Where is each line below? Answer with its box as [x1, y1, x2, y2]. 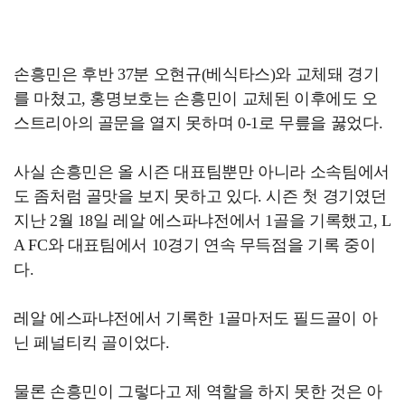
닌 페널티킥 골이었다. [14, 334, 170, 353]
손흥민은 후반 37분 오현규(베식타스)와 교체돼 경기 [14, 65, 380, 84]
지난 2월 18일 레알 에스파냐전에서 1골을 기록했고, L [14, 212, 391, 231]
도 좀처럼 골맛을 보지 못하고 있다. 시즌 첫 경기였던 [14, 187, 387, 206]
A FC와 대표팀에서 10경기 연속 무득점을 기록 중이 [14, 236, 376, 255]
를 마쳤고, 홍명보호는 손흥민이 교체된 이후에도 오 [14, 89, 378, 108]
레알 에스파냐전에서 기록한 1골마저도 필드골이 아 [14, 309, 378, 328]
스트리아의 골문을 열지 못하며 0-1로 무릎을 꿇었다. [14, 114, 383, 133]
